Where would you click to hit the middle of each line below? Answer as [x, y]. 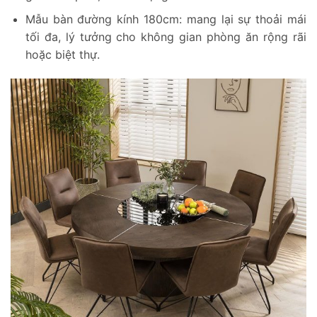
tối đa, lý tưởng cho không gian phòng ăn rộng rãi [166, 37]
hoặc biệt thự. [62, 55]
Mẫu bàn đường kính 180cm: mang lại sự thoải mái [166, 19]
